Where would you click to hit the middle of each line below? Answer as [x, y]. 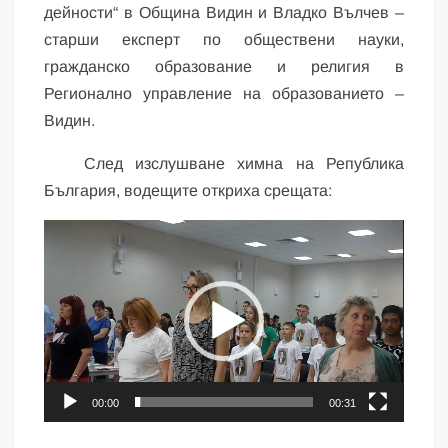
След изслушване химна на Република [244, 163]
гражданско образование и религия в [224, 66]
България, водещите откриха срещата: [188, 190]
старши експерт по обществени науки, [224, 39]
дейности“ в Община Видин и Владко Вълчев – [224, 12]
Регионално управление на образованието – [224, 93]
